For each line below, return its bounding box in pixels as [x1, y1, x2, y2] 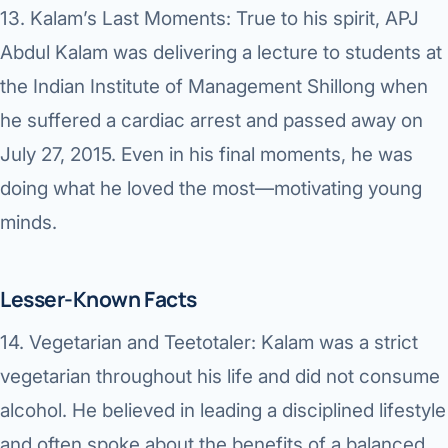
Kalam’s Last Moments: [30, 7, 231, 31]
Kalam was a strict [256, 331, 418, 355]
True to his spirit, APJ [231, 7, 419, 31]
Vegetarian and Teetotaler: [29, 331, 256, 355]
